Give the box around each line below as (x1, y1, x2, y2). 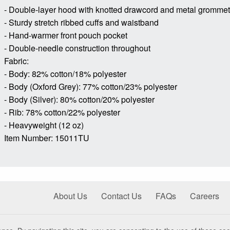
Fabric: (4, 55, 29, 67)
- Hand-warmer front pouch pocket (4, 29, 127, 42)
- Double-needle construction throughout (4, 42, 150, 54)
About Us (53, 190, 88, 202)
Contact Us (101, 190, 142, 202)
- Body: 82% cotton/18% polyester (4, 68, 126, 80)
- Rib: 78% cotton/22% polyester (4, 106, 120, 119)
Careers (189, 190, 219, 202)
